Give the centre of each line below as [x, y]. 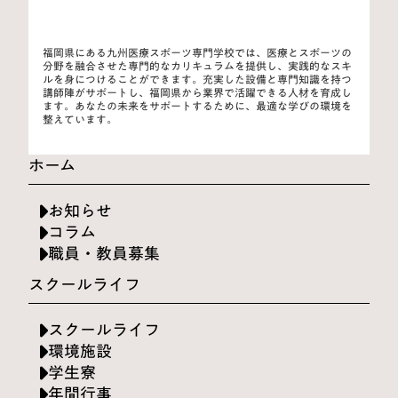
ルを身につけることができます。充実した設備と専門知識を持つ [197, 79]
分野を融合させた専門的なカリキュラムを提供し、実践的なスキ [197, 66]
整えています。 [80, 119]
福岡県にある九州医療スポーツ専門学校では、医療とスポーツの [197, 52]
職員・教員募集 [104, 253]
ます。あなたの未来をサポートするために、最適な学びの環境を [197, 106]
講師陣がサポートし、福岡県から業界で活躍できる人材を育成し [197, 92]
